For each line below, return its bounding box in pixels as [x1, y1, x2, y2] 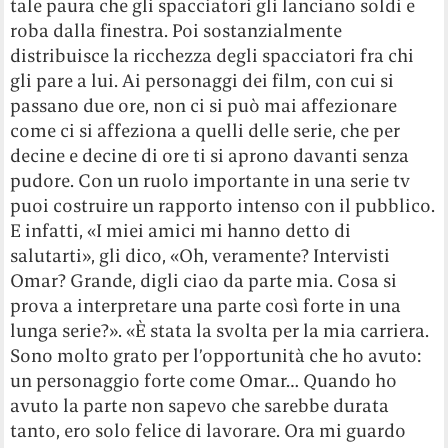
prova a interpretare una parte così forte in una [10, 293, 402, 317]
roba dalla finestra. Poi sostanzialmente [10, 18, 343, 42]
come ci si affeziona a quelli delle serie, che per [10, 118, 401, 142]
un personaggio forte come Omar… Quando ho [10, 368, 398, 392]
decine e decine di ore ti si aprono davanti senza [10, 143, 410, 167]
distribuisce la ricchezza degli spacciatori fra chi [10, 43, 415, 67]
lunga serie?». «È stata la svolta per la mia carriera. [10, 318, 430, 342]
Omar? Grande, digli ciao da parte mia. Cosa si [10, 268, 398, 292]
